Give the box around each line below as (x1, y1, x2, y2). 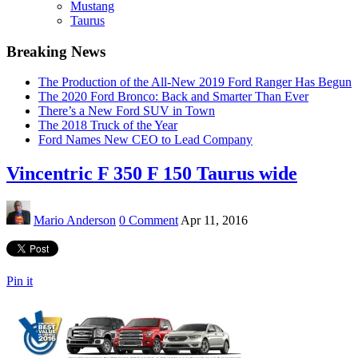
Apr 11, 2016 (181, 213, 248, 228)
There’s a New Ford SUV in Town (38, 104, 215, 118)
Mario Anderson (34, 213, 116, 228)
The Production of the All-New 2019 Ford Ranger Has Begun (38, 75, 352, 89)
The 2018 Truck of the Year (38, 118, 177, 133)
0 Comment (119, 213, 178, 228)
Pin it (6, 274, 33, 288)
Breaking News (6, 42, 105, 60)
